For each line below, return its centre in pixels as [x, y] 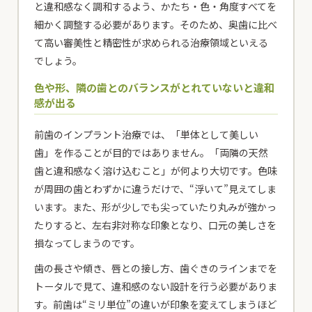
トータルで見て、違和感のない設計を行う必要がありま [156, 287]
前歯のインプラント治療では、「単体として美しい [147, 135]
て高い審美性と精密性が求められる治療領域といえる [151, 43]
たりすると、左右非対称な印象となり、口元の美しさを [156, 225]
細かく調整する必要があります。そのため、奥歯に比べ [156, 25]
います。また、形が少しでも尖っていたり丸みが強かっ [156, 207]
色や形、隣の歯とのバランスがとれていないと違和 [155, 88]
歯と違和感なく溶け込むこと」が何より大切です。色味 [156, 171]
